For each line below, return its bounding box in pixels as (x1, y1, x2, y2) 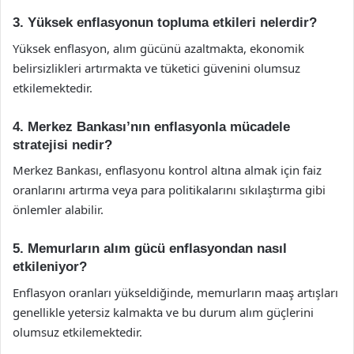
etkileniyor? (13, 259, 87, 274)
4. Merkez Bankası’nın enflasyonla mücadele (13, 119, 290, 134)
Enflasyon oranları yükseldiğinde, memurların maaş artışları (13, 284, 338, 300)
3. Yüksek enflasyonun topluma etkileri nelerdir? (13, 15, 317, 30)
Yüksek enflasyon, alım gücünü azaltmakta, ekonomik (13, 40, 304, 56)
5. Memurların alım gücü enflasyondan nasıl (13, 241, 287, 256)
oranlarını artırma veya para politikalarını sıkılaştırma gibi (13, 182, 326, 198)
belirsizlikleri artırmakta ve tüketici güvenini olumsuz (13, 59, 300, 76)
